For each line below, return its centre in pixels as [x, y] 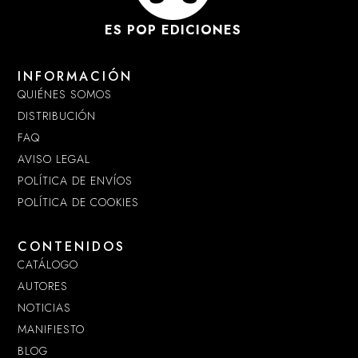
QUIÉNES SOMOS [65, 94]
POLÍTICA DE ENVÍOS [76, 180]
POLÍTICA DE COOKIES [79, 202]
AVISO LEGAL [54, 159]
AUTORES [43, 286]
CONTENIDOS [72, 246]
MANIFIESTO [52, 329]
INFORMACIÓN [76, 76]
